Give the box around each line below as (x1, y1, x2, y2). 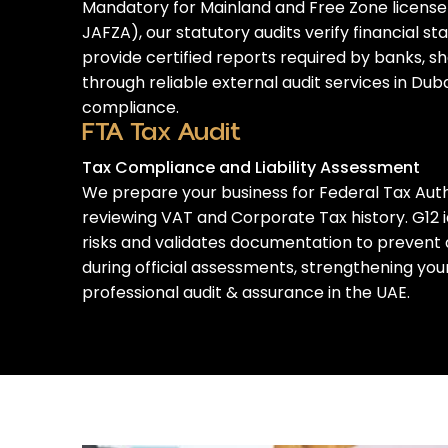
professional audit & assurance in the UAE (82, 281, 407, 304)
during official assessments (82, 256, 294, 279)
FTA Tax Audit (82, 115, 241, 150)
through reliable (82, 71, 212, 94)
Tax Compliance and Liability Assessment (82, 156, 420, 179)
